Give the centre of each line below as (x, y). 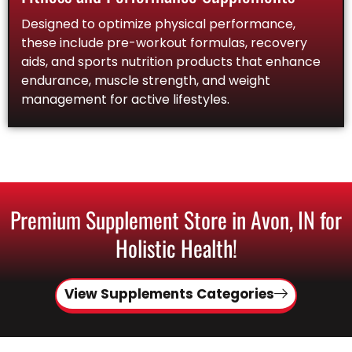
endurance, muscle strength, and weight (146, 80)
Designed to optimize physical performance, (158, 24)
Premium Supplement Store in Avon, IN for (176, 219)
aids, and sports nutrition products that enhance (171, 61)
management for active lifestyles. (125, 99)
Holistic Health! (176, 247)
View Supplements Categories (169, 293)
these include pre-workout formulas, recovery (164, 42)
